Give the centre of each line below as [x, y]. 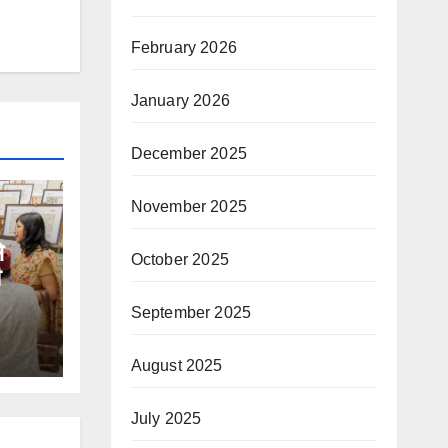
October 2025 [179, 260]
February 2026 [184, 48]
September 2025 [191, 313]
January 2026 [180, 101]
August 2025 [176, 366]
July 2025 [166, 419]
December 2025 [189, 154]
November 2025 [189, 207]
